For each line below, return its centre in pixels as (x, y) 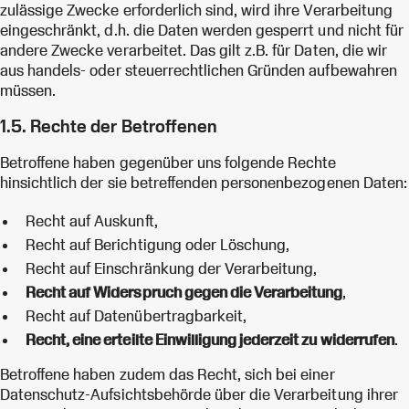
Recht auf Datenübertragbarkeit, (136, 315)
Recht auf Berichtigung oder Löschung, (158, 244)
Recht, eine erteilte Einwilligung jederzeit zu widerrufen (210, 339)
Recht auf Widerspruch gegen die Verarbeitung (184, 292)
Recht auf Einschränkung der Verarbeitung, (172, 268)
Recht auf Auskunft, (92, 220)
